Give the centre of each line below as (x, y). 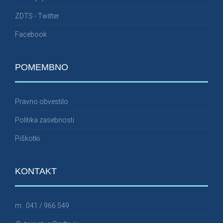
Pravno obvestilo (42, 101)
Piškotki (27, 138)
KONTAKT (36, 171)
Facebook (31, 34)
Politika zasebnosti (45, 120)
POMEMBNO (42, 67)
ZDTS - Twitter (37, 16)
